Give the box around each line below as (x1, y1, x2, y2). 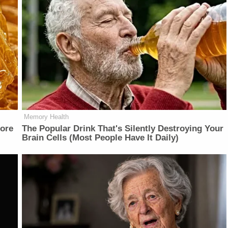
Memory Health (24, 112, 69, 121)
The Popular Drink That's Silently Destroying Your (22, 123, 224, 133)
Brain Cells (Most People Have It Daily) (22, 132, 179, 142)
